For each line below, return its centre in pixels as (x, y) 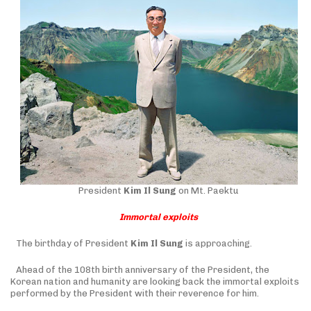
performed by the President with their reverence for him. (135, 293)
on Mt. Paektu (208, 190)
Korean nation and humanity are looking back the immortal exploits (155, 281)
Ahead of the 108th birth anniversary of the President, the (143, 269)
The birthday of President (73, 243)
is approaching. (218, 243)
